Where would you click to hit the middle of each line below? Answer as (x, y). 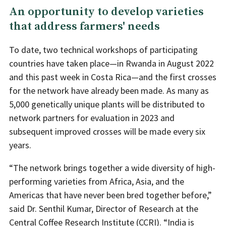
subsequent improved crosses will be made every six (107, 131)
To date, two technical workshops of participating (103, 50)
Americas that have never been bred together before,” (110, 195)
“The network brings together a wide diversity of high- (112, 168)
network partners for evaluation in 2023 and (92, 118)
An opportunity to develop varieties (106, 12)
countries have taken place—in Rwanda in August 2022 (111, 63)
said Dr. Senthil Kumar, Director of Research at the (104, 209)
